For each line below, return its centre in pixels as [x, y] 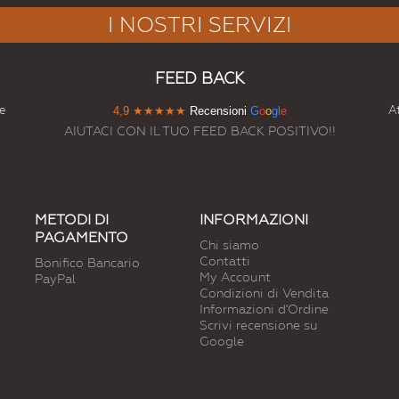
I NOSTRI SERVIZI [199, 25]
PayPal [55, 279]
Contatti [225, 261]
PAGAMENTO [81, 238]
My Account [235, 277]
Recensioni [216, 111]
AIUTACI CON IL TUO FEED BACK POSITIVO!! [199, 131]
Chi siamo [229, 245]
